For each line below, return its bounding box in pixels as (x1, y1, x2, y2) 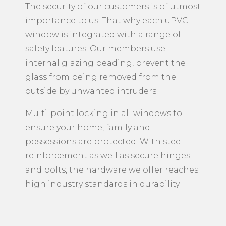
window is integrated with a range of (25, 29, 181, 39)
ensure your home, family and (25, 122, 150, 132)
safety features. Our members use (25, 43, 165, 53)
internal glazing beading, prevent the (25, 58, 186, 68)
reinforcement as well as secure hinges (25, 150, 190, 160)
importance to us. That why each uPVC (25, 15, 188, 25)
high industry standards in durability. (25, 179, 181, 189)
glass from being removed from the (25, 72, 176, 82)
